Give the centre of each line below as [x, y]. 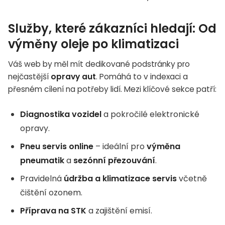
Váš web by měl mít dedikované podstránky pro [99, 64]
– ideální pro [120, 146]
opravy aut [73, 76]
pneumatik [42, 160]
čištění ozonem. [51, 192]
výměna [163, 146]
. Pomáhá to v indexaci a [142, 76]
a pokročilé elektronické [150, 114]
